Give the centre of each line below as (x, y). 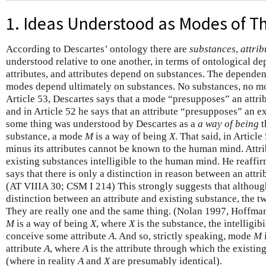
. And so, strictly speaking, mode (184, 236)
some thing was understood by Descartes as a (102, 123)
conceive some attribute (57, 236)
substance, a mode (45, 136)
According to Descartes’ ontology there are (98, 49)
